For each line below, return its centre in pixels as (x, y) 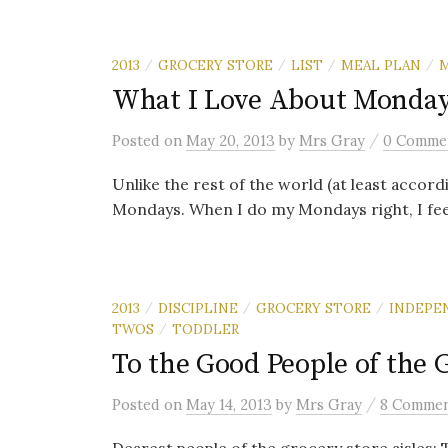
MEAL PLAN (381, 65)
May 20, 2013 (230, 140)
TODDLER (205, 329)
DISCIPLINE (198, 308)
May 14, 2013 (229, 404)
